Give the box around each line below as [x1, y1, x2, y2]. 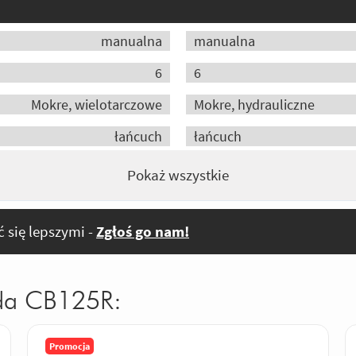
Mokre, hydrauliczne [194, 95, 315, 114]
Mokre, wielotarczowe [30, 95, 162, 114]
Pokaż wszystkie [127, 165, 229, 185]
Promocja [49, 339, 90, 352]
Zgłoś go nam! [96, 222, 189, 242]
